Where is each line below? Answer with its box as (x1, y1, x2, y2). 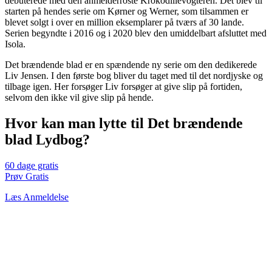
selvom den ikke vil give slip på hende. (5, 92, 154, 103)
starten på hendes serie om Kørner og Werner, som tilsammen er (5, 6, 248, 17)
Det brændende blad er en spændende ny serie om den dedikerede (5, 59, 257, 70)
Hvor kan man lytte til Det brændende (5, 115, 243, 132)
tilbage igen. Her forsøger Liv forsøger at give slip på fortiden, (5, 81, 242, 92)
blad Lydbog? (5, 132, 90, 148)
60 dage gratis (5, 160, 58, 171)
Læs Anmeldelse (5, 192, 69, 203)
